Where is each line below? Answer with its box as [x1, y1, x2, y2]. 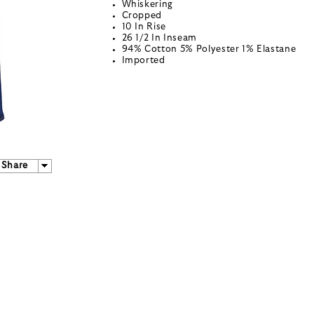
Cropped [121, 11, 163, 21]
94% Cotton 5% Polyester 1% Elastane [121, 45, 296, 55]
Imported [121, 56, 165, 66]
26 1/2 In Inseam [121, 34, 197, 43]
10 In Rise [121, 22, 166, 32]
